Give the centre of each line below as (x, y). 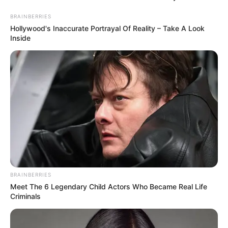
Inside (20, 38)
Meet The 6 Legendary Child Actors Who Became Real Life (109, 186)
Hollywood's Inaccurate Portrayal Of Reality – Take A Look (107, 28)
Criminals (25, 196)
